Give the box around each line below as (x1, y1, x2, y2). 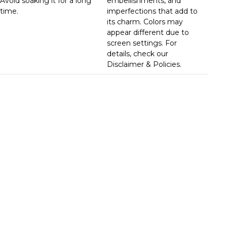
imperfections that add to (107, 6, 198, 16)
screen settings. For (107, 38, 177, 48)
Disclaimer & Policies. (107, 59, 182, 69)
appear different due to (107, 27, 190, 37)
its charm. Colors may (107, 17, 183, 26)
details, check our (107, 49, 169, 58)
